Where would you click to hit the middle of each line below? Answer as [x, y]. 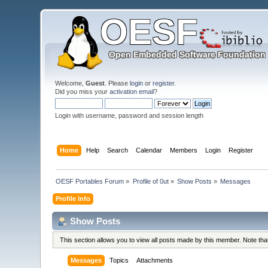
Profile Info [73, 198]
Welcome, [71, 83]
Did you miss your [83, 92]
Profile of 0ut [150, 181]
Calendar [149, 150]
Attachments [155, 261]
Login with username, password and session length [130, 115]
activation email [132, 92]
